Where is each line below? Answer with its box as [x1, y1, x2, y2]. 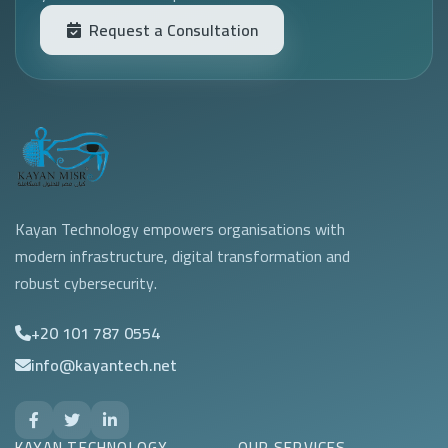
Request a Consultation [88, 14, 258, 45]
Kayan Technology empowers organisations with [15, 213, 345, 244]
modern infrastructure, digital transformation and [15, 240, 350, 271]
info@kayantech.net [31, 349, 177, 380]
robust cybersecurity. [15, 267, 157, 298]
